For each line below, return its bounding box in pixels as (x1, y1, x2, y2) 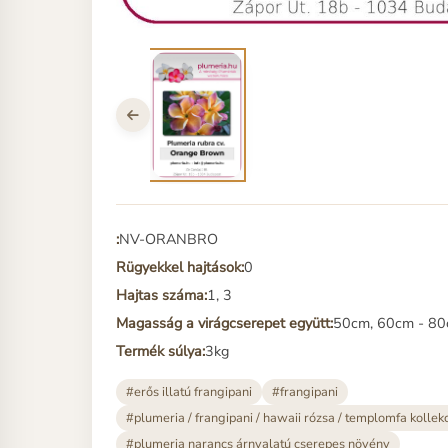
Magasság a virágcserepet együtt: (116, 313, 333, 334)
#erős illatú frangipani (126, 383, 252, 402)
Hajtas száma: (116, 285, 207, 306)
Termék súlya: (116, 341, 205, 362)
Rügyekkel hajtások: (116, 257, 244, 278)
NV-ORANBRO (119, 229, 218, 250)
